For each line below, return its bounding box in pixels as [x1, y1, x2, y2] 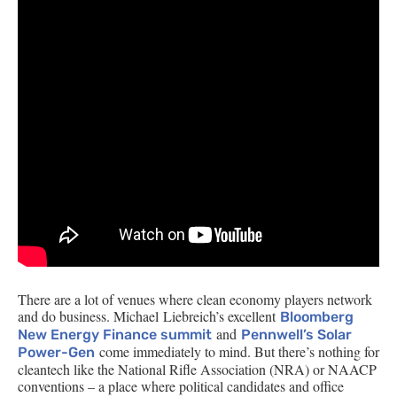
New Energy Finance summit [18, 326, 212, 343]
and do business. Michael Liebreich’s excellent [18, 307, 280, 325]
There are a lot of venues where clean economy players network [18, 290, 372, 308]
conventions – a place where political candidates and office [18, 377, 344, 395]
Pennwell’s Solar [241, 326, 352, 343]
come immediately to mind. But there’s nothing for [95, 342, 379, 361]
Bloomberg [280, 308, 354, 325]
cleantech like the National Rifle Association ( [18, 360, 274, 378]
